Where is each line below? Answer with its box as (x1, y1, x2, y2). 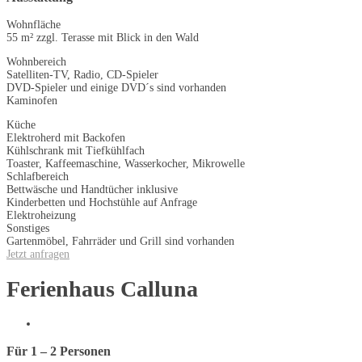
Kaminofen (6, 95, 57, 107)
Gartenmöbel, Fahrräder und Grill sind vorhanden (6, 235, 234, 247)
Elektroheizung (6, 209, 76, 221)
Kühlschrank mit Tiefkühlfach (6, 145, 145, 157)
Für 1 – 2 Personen (6, 343, 111, 359)
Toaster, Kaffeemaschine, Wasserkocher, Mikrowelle (6, 158, 245, 170)
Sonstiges (6, 222, 49, 234)
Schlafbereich (6, 170, 69, 183)
